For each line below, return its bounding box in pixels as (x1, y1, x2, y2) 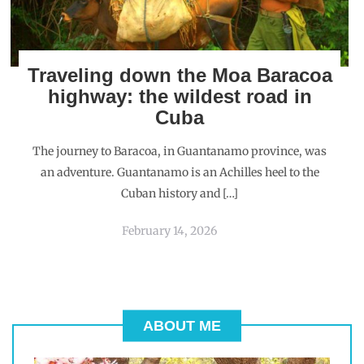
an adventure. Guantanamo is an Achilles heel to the (40, 165, 319, 180)
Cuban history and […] (121, 186, 238, 201)
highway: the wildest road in (47, 85, 312, 107)
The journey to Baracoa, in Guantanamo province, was (32, 144, 327, 158)
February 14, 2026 (122, 223, 217, 238)
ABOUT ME (143, 317, 221, 334)
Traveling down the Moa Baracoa (27, 64, 332, 86)
